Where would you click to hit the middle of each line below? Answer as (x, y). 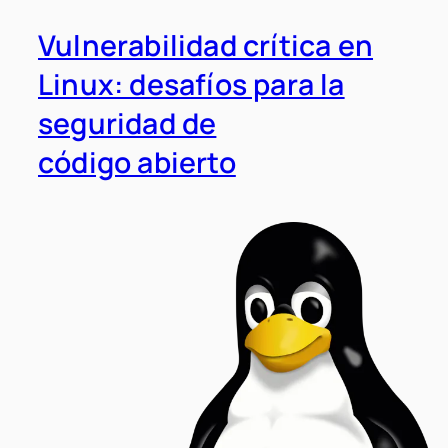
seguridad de (127, 124)
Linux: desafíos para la (191, 85)
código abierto (137, 163)
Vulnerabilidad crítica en (206, 46)
